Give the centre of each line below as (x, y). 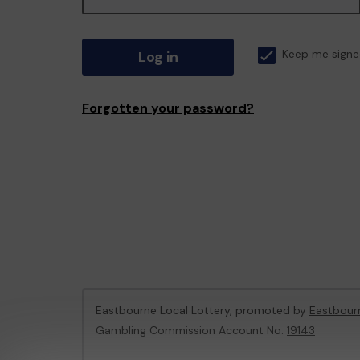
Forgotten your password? (168, 108)
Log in (158, 57)
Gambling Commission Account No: (191, 330)
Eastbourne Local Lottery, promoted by (202, 310)
